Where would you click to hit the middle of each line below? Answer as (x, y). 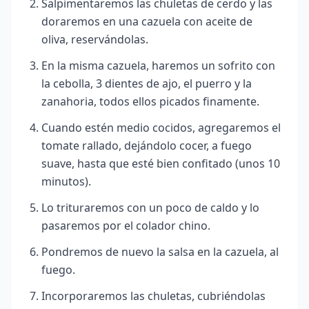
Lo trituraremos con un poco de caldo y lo (150, 207)
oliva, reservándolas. (95, 39)
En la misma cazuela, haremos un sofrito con (158, 65)
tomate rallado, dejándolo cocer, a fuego (147, 145)
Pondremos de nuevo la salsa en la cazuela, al (160, 251)
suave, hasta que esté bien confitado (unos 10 (161, 163)
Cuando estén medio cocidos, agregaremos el (161, 127)
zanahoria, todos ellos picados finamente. (150, 101)
